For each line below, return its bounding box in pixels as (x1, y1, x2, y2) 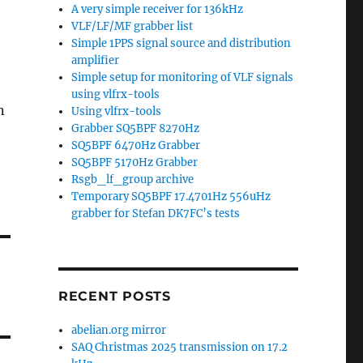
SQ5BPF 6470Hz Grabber (71, 139, 201, 152)
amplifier (71, 53, 120, 67)
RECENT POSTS (58, 288, 171, 304)
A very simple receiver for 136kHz (71, 2, 244, 16)
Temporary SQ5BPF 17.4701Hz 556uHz (71, 190, 271, 203)
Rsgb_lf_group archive (71, 173, 194, 186)
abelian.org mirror (71, 323, 167, 337)
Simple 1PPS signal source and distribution (71, 36, 292, 50)
